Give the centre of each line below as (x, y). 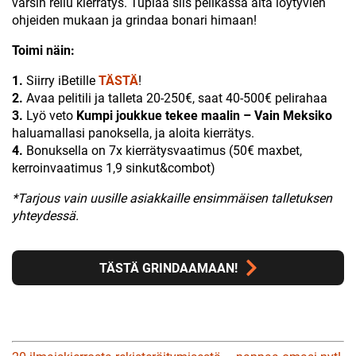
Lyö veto (50, 116)
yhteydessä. (45, 216)
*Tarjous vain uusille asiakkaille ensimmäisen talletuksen (172, 199)
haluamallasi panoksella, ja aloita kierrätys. (133, 133)
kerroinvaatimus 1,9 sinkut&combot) (114, 168)
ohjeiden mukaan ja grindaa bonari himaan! (134, 21)
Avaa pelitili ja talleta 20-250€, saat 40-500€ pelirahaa (175, 99)
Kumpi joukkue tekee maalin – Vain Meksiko (204, 116)
